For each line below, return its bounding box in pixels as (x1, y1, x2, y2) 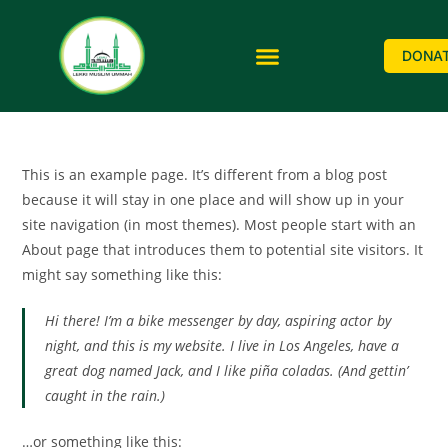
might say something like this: (22, 265, 223, 285)
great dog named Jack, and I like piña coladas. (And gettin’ (45, 361, 409, 381)
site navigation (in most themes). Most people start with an (22, 215, 417, 235)
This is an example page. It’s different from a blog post (22, 165, 388, 185)
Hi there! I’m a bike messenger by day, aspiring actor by (45, 311, 392, 331)
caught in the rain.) (45, 386, 166, 406)
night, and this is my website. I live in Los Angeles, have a (45, 336, 400, 356)
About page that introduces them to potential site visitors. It (22, 240, 424, 260)
